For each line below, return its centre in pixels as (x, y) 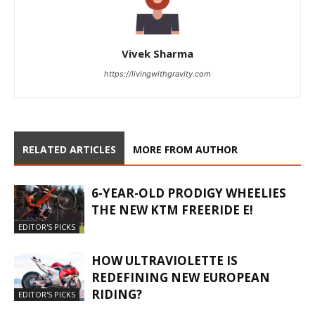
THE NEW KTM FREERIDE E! (172, 210)
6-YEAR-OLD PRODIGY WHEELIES (189, 193)
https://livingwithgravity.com (157, 74)
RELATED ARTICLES (69, 150)
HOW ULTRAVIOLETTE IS (165, 261)
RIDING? (117, 295)
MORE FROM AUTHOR (185, 150)
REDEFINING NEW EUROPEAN (181, 278)
